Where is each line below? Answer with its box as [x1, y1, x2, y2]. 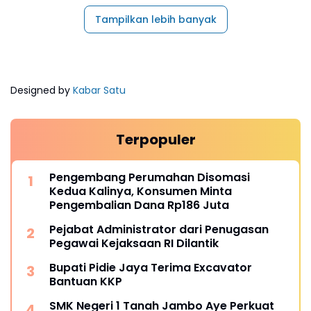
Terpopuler [115, 129, 196, 149]
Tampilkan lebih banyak [94, 12, 217, 26]
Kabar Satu [73, 83, 126, 97]
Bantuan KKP [49, 273, 122, 289]
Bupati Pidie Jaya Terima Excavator [49, 259, 252, 276]
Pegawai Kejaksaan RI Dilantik [49, 235, 219, 251]
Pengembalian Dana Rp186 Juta [49, 196, 229, 213]
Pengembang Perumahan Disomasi [49, 169, 250, 185]
